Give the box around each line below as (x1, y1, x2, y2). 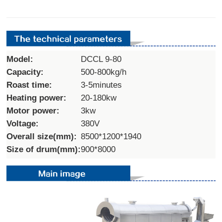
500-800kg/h (81, 67, 127, 77)
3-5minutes (81, 80, 122, 90)
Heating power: (6, 93, 67, 103)
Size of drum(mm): (6, 144, 81, 154)
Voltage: (6, 118, 39, 128)
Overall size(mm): (6, 131, 77, 141)
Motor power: (6, 106, 60, 115)
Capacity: (6, 67, 44, 77)
